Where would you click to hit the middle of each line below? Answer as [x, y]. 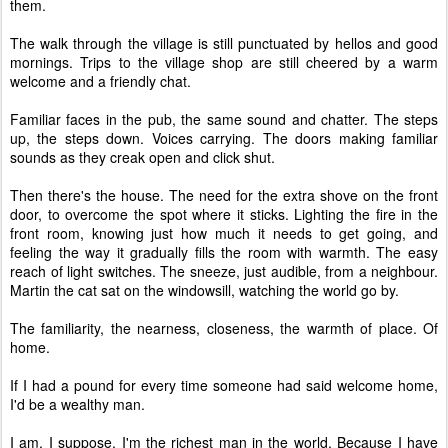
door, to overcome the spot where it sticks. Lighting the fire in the [224, 213]
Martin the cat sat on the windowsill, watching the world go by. [204, 289]
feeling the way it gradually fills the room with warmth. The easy [224, 251]
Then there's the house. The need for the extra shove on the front [224, 194]
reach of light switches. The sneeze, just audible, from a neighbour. [224, 270]
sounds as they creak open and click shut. [142, 156]
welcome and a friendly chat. [100, 80]
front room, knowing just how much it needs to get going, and [224, 232]
